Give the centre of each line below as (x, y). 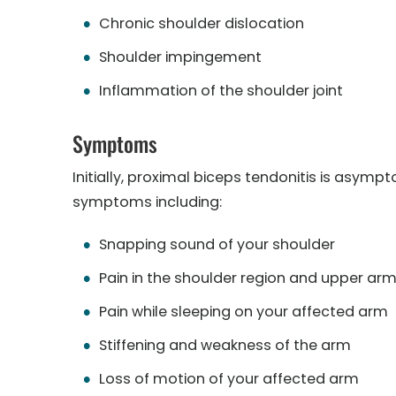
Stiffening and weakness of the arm (225, 345)
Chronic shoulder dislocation (202, 23)
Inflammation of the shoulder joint (221, 91)
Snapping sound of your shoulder (217, 244)
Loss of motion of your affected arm (229, 379)
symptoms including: (147, 202)
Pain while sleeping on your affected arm (244, 312)
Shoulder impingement (180, 57)
